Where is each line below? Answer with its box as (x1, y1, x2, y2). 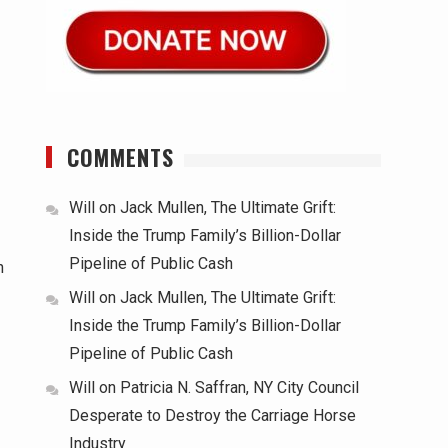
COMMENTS (67, 141, 174, 173)
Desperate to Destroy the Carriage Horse (69, 406, 356, 425)
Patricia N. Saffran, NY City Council (120, 378, 359, 397)
